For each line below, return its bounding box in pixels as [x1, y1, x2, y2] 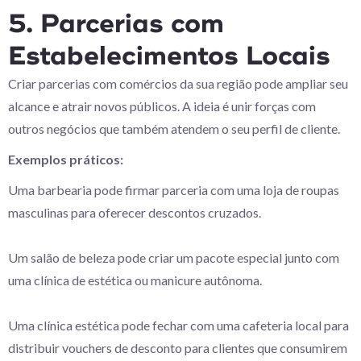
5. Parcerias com [8, 8, 224, 40]
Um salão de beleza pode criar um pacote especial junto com [8, 250, 339, 265]
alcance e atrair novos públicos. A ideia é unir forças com [8, 98, 316, 114]
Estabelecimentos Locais [8, 40, 330, 73]
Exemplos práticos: [8, 151, 123, 167]
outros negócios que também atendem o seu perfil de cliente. [8, 121, 340, 136]
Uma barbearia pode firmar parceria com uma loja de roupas [8, 182, 339, 197]
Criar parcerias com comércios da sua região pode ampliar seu [8, 76, 348, 91]
